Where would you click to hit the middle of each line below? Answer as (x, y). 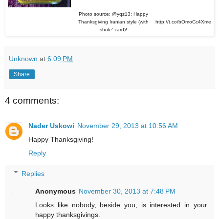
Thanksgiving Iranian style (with (113, 22)
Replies (33, 173)
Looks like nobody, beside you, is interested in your (121, 205)
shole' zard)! (113, 29)
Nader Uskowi (51, 125)
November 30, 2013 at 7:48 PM (127, 191)
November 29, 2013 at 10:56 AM (128, 125)
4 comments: (32, 100)
